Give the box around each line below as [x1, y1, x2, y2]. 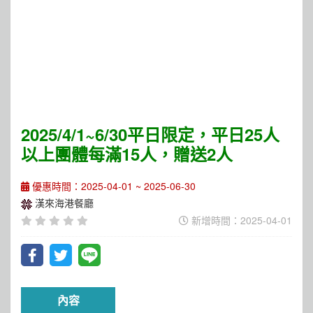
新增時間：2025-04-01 [189, 213, 292, 227]
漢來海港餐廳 [35, 196, 94, 210]
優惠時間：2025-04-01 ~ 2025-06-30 [29, 179, 196, 193]
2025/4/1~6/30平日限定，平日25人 [21, 122, 279, 146]
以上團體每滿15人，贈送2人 [21, 142, 233, 166]
